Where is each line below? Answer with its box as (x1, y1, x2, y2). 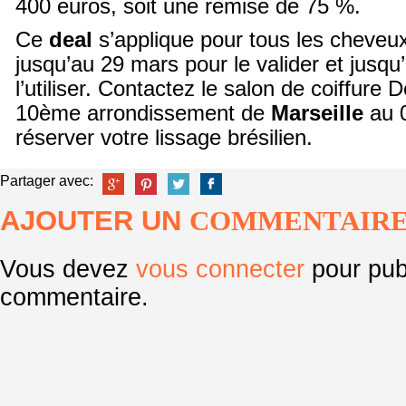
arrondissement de (81, 101, 271, 125)
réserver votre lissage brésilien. (15, 126, 313, 150)
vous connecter (136, 256, 304, 283)
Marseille (271, 101, 363, 125)
